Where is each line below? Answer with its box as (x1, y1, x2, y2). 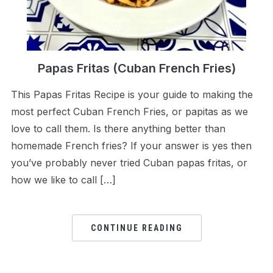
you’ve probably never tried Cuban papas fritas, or (10, 156, 247, 169)
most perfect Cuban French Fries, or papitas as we (10, 105, 248, 118)
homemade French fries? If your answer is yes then (10, 139, 252, 152)
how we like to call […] (10, 173, 116, 186)
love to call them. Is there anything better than (10, 122, 225, 135)
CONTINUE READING (90, 222, 183, 233)
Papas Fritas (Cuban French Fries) (37, 60, 236, 76)
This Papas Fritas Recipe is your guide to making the (10, 88, 253, 101)
